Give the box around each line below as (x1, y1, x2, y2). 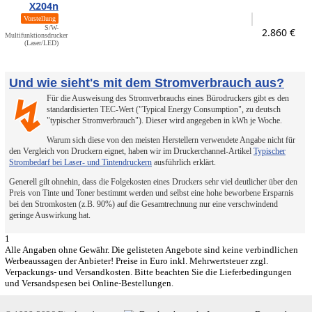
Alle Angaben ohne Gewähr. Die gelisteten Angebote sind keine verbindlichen (5, 244, 298, 255)
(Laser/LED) (24, 39, 58, 47)
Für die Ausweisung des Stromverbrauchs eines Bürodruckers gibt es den (47, 93, 289, 103)
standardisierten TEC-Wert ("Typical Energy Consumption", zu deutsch (47, 104, 281, 114)
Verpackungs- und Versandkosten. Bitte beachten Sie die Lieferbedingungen (5, 267, 292, 277)
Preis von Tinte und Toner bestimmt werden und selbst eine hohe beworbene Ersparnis (9, 188, 294, 198)
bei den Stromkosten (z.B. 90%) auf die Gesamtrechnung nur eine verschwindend (9, 199, 278, 209)
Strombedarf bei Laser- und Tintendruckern (9, 157, 152, 167)
